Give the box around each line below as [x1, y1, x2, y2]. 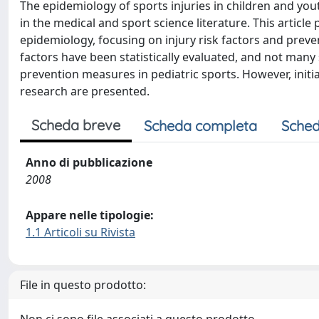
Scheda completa [144, 117, 257, 135]
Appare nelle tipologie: [26, 207, 154, 223]
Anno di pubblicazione [26, 155, 152, 170]
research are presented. [20, 83, 150, 99]
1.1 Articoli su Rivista [26, 224, 135, 240]
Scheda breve [31, 116, 120, 134]
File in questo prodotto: [20, 277, 146, 293]
